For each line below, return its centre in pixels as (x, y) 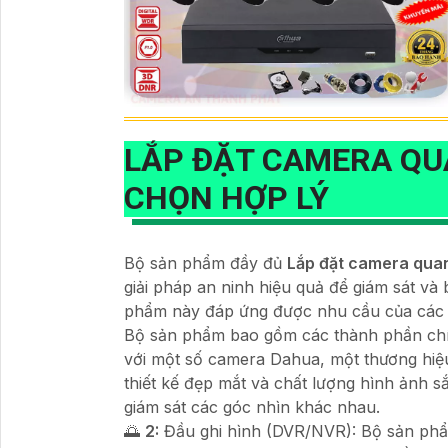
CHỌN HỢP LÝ (226, 197)
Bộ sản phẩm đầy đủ (205, 262)
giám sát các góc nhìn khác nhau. (252, 406)
